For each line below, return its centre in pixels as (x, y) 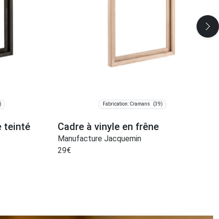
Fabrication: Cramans (126, 104)
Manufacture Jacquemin (99, 138)
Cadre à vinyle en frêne (108, 126)
